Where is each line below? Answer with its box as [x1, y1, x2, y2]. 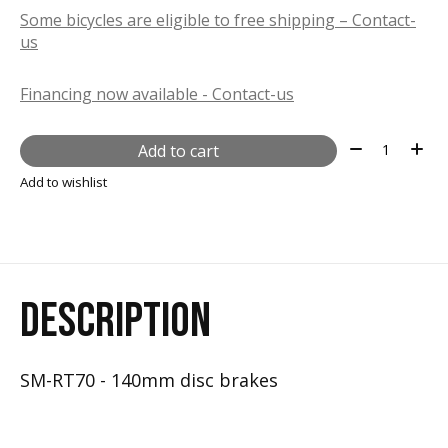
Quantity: [344, 134, 413, 157]
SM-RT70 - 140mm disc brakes [20, 368, 278, 393]
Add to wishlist [20, 173, 107, 192]
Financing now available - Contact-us [20, 82, 294, 105]
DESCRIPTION [20, 293, 211, 351]
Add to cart [137, 139, 219, 162]
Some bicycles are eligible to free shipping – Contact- [20, 8, 416, 31]
